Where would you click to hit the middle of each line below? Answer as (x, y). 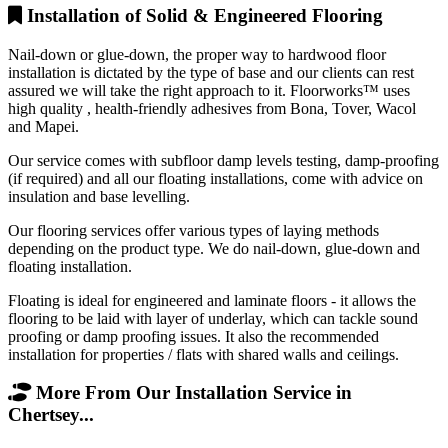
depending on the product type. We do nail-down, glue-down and (214, 248)
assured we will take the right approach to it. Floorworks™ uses (209, 90)
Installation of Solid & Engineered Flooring (202, 15)
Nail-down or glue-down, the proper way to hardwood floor (197, 54)
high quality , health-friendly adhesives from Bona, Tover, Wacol (212, 108)
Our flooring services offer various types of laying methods (193, 230)
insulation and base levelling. (99, 196)
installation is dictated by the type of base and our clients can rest (211, 72)
